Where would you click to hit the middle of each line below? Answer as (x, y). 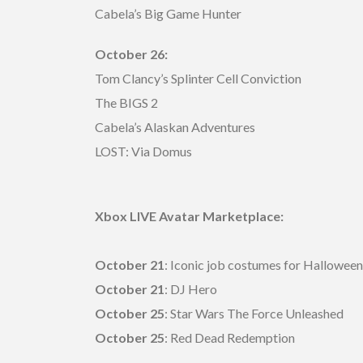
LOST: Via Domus (143, 151)
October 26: (131, 53)
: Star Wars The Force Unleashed (254, 313)
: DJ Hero (191, 288)
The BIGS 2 (126, 102)
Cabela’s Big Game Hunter (168, 13)
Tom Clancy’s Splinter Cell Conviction (198, 78)
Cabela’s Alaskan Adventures (175, 126)
